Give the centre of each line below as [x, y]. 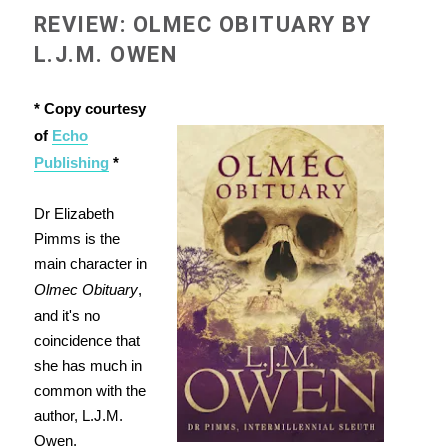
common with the [89, 391]
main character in [90, 264]
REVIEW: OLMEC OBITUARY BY [202, 25]
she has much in [87, 366]
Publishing [71, 163]
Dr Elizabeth [73, 214]
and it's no [66, 316]
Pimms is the [76, 239]
